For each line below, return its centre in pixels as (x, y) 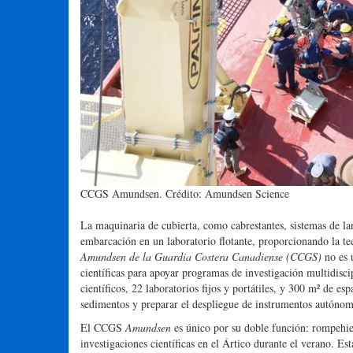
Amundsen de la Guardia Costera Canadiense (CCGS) (201, 257)
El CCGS (103, 328)
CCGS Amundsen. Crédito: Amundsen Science (185, 194)
